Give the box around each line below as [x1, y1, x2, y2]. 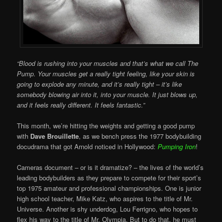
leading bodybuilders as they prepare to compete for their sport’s [17, 173, 202, 183]
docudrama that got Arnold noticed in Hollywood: [17, 142, 158, 152]
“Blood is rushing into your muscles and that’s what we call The [17, 58, 199, 68]
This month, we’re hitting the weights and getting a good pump [17, 121, 195, 131]
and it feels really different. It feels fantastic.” [17, 100, 145, 110]
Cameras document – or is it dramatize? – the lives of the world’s [17, 163, 204, 172]
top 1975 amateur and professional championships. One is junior [17, 183, 202, 193]
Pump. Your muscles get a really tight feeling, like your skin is [17, 68, 195, 78]
